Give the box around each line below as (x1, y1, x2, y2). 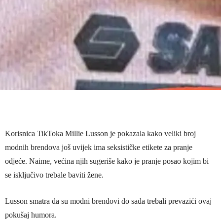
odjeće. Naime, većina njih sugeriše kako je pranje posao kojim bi (5, 157, 209, 166)
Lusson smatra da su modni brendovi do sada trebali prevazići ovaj (5, 197, 212, 206)
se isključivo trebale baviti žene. (5, 171, 104, 180)
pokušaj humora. (5, 211, 57, 220)
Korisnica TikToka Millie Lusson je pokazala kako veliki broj (5, 129, 196, 138)
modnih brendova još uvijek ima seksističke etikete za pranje (5, 143, 192, 152)
